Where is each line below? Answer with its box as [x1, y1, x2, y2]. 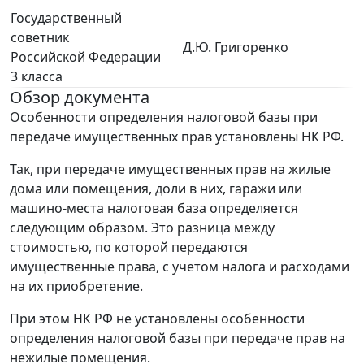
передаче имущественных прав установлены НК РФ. [10, 128, 344, 145]
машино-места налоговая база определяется [10, 199, 298, 217]
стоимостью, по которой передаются [10, 238, 248, 256]
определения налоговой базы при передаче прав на [10, 329, 345, 347]
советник [11, 28, 69, 46]
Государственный [11, 9, 122, 27]
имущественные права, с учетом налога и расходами [10, 258, 349, 275]
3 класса [11, 67, 63, 85]
